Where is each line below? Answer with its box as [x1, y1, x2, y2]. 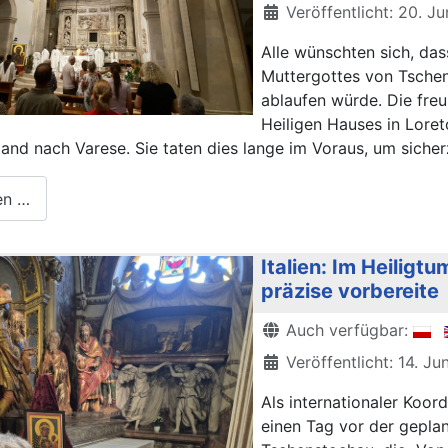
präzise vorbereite [261, 279, 439, 304]
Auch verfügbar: [281, 320, 413, 341]
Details [260, 319, 314, 340]
